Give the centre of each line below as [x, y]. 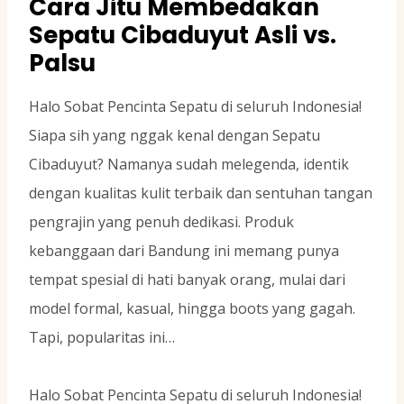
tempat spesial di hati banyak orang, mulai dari [187, 280]
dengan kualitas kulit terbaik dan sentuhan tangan [201, 193]
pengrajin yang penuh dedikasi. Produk [161, 222]
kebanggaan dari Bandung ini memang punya [184, 251]
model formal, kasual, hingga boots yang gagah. [192, 309]
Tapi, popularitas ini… [102, 338]
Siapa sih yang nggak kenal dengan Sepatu [174, 136]
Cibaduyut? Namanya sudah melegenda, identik [189, 165]
